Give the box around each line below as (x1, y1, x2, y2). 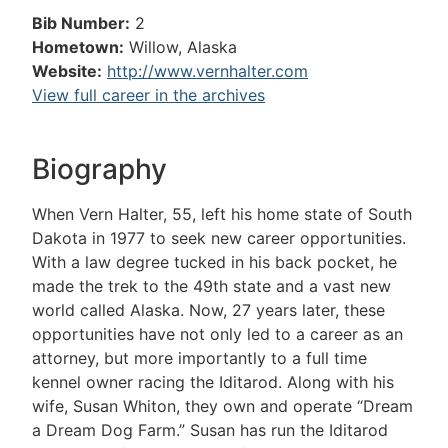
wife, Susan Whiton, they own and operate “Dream (32, 396, 413, 417)
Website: (32, 61, 102, 81)
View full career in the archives (32, 85, 265, 105)
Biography (32, 152, 167, 187)
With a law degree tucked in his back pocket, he (32, 252, 397, 273)
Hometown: (32, 37, 124, 57)
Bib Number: (32, 13, 130, 33)
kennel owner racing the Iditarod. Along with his (32, 372, 394, 393)
